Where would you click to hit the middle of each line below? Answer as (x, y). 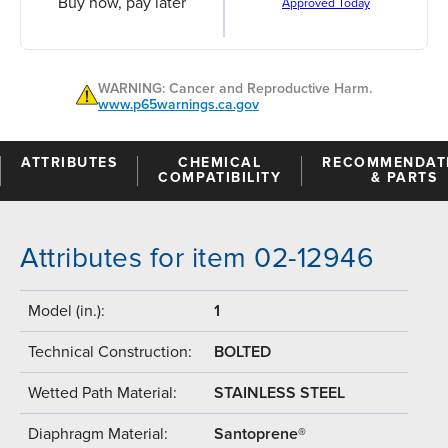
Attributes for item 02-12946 (197, 257)
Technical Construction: (110, 351)
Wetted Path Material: (102, 392)
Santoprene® (260, 433)
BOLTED (242, 351)
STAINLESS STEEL (279, 392)
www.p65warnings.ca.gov (178, 104)
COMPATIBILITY (220, 177)
